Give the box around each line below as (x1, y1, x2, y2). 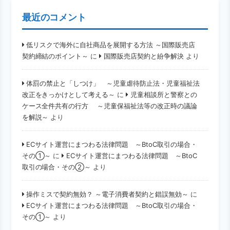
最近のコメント (22, 12, 87, 23)
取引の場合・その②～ (22, 162, 91, 171)
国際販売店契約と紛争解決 (104, 51, 184, 60)
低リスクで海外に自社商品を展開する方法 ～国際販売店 (26, 40, 196, 49)
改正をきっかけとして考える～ (22, 90, 116, 99)
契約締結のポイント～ (22, 51, 89, 60)
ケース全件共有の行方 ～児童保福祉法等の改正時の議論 (22, 101, 198, 110)
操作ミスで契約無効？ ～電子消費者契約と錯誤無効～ (26, 189, 189, 198)
